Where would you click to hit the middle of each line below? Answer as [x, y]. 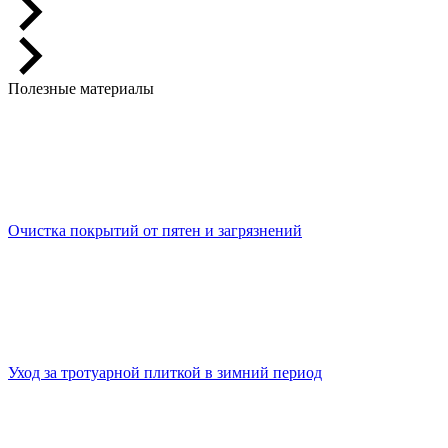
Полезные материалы [81, 89]
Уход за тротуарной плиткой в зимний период [165, 373]
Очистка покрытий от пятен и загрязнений [155, 231]
